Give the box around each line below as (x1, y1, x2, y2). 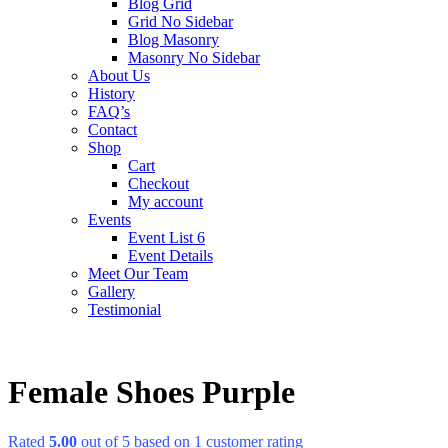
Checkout (128, 175, 189, 192)
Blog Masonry (128, 31, 219, 48)
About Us (88, 67, 150, 84)
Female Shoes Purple (8, 374, 295, 411)
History (88, 85, 135, 102)
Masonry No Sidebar (128, 49, 260, 66)
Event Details (128, 247, 213, 264)
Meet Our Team (88, 265, 188, 282)
